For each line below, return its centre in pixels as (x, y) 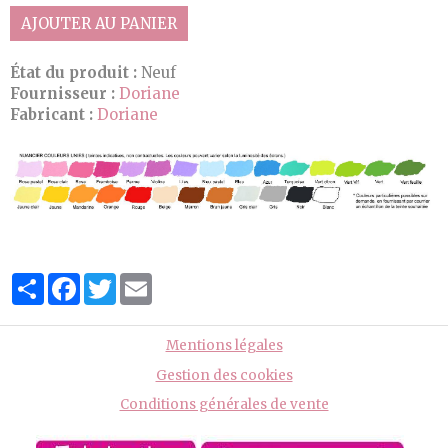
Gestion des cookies (224, 375)
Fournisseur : (62, 94)
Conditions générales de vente (224, 405)
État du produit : (73, 73)
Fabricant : (51, 115)
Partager (77, 280)
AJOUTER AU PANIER (99, 24)
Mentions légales (224, 346)
